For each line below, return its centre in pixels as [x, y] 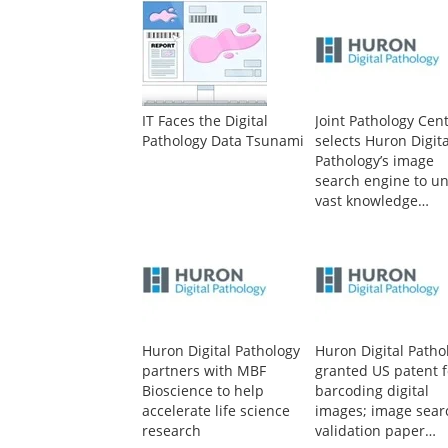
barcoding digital [372, 390]
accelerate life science [216, 410]
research [171, 430]
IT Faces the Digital [205, 120]
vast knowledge [367, 200]
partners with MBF [204, 370]
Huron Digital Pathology [221, 350]
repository [349, 260]
